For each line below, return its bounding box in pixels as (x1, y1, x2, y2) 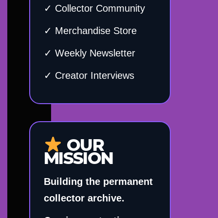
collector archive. (44, 193, 125, 204)
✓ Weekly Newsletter (44, 48, 135, 59)
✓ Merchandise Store (44, 25, 137, 36)
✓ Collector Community (44, 3, 145, 14)
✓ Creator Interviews (44, 70, 134, 81)
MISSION (44, 148, 113, 169)
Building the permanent (44, 176, 153, 187)
